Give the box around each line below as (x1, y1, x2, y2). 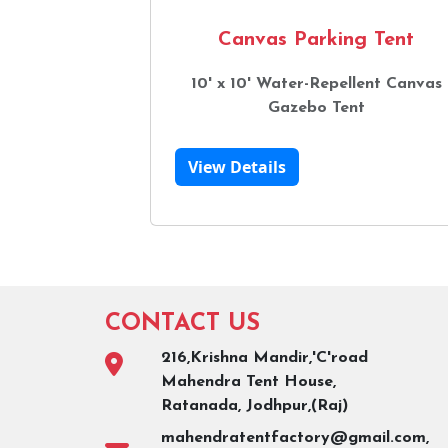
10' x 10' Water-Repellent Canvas (190, 75, 442, 92)
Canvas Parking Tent (218, 29, 414, 50)
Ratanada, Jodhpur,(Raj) (161, 397, 349, 414)
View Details (188, 155, 286, 178)
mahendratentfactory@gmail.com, (161, 429, 430, 446)
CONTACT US (105, 311, 261, 336)
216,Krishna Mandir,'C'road (161, 349, 369, 366)
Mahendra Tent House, (161, 373, 337, 390)
